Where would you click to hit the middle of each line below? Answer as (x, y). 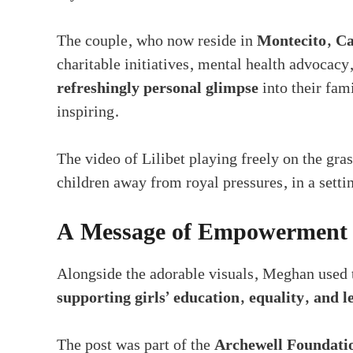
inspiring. (88, 111)
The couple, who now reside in (157, 41)
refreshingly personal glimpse (158, 88)
